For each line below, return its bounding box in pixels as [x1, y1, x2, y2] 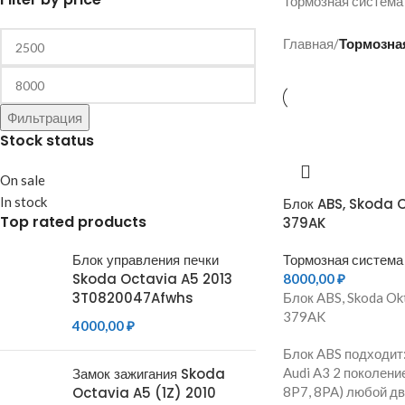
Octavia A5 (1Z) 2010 [72, 383, 216, 402]
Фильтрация [7, 109, 82, 126]
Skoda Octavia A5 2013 [72, 269, 232, 288]
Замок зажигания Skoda [72, 364, 225, 383]
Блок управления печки [72, 250, 219, 269]
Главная [282, 35, 334, 52]
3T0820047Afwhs [72, 288, 193, 307]
